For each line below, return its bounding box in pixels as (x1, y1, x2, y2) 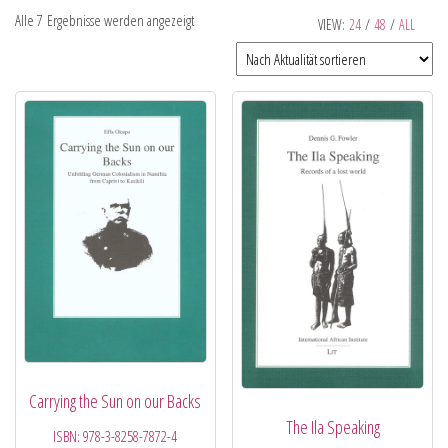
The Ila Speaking (285, 414, 380, 439)
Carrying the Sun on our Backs (29, 389, 202, 414)
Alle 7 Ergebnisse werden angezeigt (15, 10, 194, 30)
